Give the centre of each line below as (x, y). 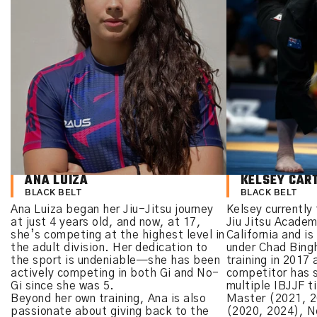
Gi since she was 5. (63, 286)
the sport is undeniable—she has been (115, 260)
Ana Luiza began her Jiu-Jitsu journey (112, 209)
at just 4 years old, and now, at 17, (106, 222)
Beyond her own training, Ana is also (108, 299)
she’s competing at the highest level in (118, 235)
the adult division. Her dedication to (109, 248)
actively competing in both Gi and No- (115, 273)
